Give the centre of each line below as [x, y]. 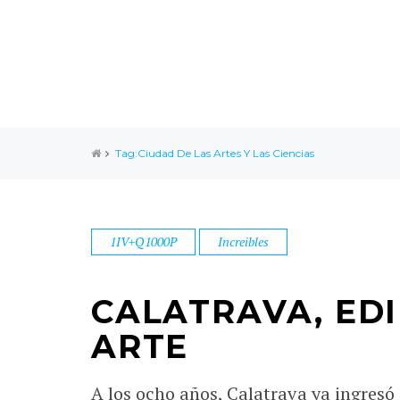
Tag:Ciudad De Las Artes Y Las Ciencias [215, 153]
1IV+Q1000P [144, 242]
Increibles [244, 242]
